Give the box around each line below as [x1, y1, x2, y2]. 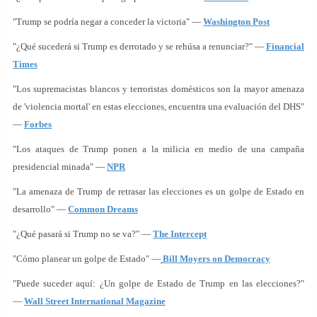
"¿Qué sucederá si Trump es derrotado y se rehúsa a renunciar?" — [13, 41, 266, 52]
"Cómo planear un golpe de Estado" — [13, 253, 161, 264]
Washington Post [203, 16, 270, 27]
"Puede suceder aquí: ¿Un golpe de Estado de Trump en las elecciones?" [13, 278, 304, 289]
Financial [266, 41, 304, 52]
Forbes [24, 119, 52, 129]
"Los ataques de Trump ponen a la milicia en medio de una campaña [13, 144, 304, 154]
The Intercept [153, 229, 207, 239]
